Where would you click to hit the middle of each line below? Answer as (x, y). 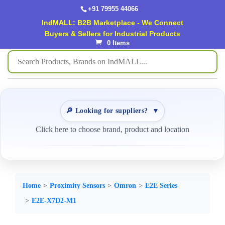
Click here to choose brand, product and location (113, 129)
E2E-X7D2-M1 (54, 201)
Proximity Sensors (77, 186)
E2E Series (161, 186)
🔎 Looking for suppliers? (107, 111)
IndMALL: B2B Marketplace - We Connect (112, 22)
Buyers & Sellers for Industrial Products (112, 33)
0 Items (118, 43)
